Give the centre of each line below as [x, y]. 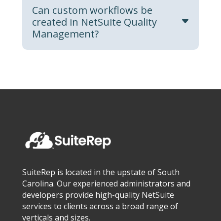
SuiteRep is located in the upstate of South [101, 172]
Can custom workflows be [92, 10]
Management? [65, 34]
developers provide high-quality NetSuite [98, 195]
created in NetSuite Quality [94, 22]
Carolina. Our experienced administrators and [106, 184]
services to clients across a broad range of [100, 206]
